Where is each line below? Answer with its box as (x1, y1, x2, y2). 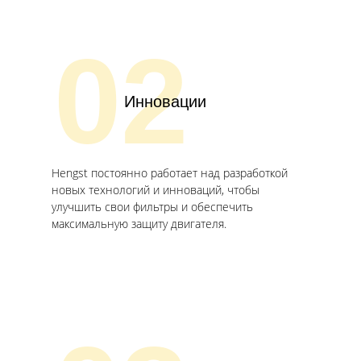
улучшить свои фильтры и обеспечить (52, 199, 253, 215)
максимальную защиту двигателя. (52, 216, 226, 232)
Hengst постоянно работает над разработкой (52, 165, 288, 181)
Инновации (124, 93, 206, 111)
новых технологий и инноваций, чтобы (52, 182, 259, 198)
